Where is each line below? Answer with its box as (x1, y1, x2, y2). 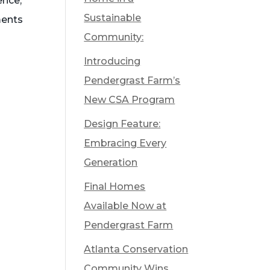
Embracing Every (84, 137, 167, 149)
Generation (84, 157, 138, 168)
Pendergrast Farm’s (84, 75, 181, 86)
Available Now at (84, 200, 167, 212)
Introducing (84, 55, 141, 67)
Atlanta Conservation (84, 243, 189, 255)
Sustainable (84, 12, 142, 24)
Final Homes (84, 181, 146, 192)
